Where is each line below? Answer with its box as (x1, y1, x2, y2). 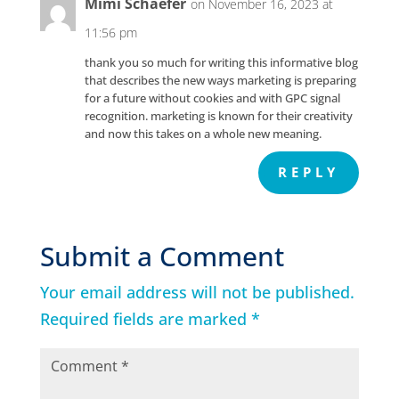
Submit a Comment (39, 237, 284, 274)
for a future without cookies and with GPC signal (84, 89, 340, 106)
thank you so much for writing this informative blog (84, 53, 358, 70)
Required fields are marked (39, 307, 251, 330)
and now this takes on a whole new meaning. (84, 125, 322, 142)
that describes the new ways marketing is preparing (84, 71, 356, 88)
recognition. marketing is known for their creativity (84, 107, 353, 124)
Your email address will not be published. (39, 281, 354, 303)
